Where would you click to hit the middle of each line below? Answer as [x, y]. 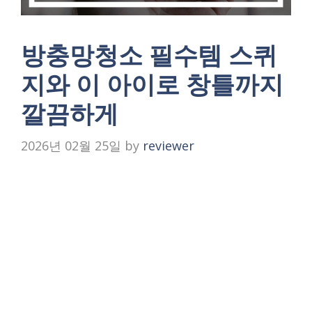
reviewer [169, 145]
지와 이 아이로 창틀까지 [152, 84]
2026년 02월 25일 [71, 145]
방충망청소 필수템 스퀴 [149, 54]
